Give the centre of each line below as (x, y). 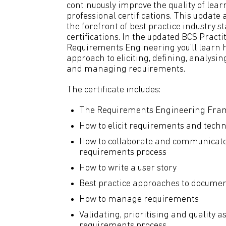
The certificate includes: (114, 90)
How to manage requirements (139, 200)
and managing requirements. (126, 69)
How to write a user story (128, 168)
